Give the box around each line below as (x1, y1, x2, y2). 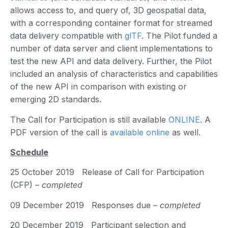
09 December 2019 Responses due (10, 199, 153, 210)
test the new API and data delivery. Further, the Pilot (10, 56, 212, 67)
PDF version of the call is (10, 127, 110, 137)
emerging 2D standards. (10, 94, 101, 105)
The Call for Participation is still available (10, 114, 168, 125)
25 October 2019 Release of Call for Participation (10, 167, 204, 178)
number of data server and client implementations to (10, 43, 213, 54)
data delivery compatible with (10, 31, 125, 41)
